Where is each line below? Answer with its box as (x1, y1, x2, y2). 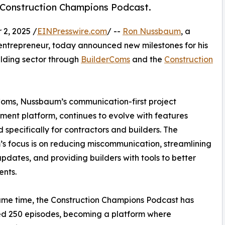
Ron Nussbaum (123, 26, 181, 36)
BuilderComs (81, 54, 130, 64)
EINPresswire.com (37, 26, 107, 36)
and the (130, 54, 164, 64)
